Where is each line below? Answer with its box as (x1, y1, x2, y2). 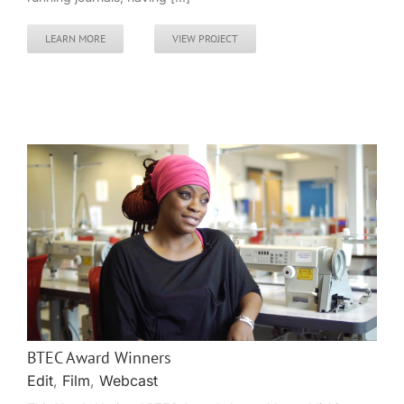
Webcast (99, 372, 158, 390)
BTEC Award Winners (27, 347, 171, 369)
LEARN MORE (45, 32, 106, 46)
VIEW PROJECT (172, 32, 238, 46)
